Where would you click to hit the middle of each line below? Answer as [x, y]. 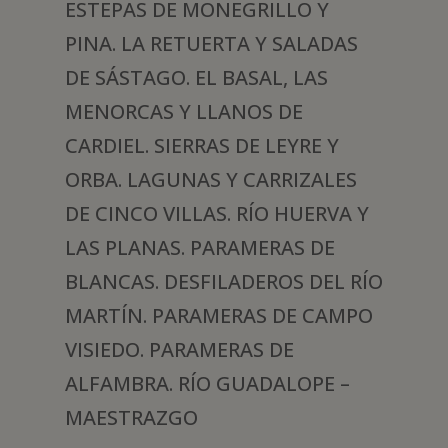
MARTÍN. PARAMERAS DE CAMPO [218, 316]
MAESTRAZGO [131, 418]
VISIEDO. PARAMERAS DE [179, 350]
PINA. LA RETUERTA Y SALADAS [211, 44]
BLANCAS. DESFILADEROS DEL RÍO [223, 282]
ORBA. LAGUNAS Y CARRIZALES [210, 180]
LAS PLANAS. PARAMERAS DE [199, 248]
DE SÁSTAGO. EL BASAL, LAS [196, 78]
